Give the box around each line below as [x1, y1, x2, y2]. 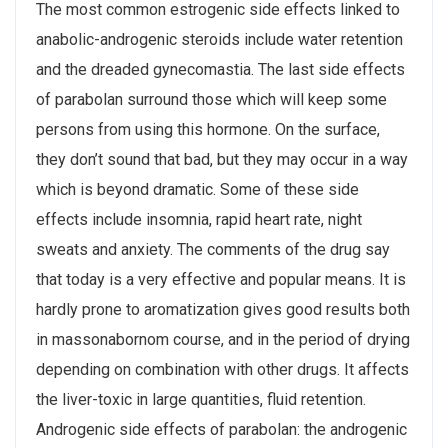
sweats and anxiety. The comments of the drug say [36, 239, 390, 259]
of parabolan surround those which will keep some [36, 89, 387, 109]
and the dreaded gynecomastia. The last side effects [36, 59, 405, 79]
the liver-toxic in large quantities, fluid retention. [36, 389, 366, 409]
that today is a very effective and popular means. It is [36, 269, 406, 289]
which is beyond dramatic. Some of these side [36, 179, 359, 199]
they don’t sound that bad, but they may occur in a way [36, 149, 408, 169]
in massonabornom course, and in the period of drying [36, 329, 410, 349]
